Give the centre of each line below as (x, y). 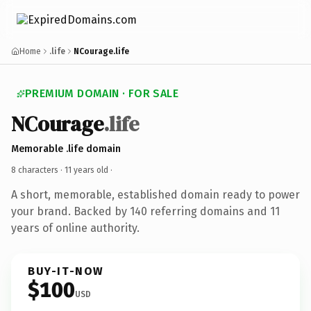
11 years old (86, 170)
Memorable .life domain (66, 149)
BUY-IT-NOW (66, 271)
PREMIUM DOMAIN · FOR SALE (102, 93)
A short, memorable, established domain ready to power (155, 194)
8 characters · (38, 170)
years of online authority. (75, 228)
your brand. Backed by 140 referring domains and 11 (145, 211)
